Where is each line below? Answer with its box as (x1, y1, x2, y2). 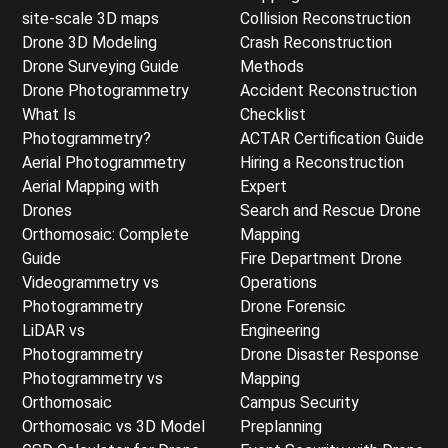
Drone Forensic (240, 297, 346, 316)
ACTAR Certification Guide (240, 129, 424, 148)
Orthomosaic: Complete (22, 225, 189, 244)
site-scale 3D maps (22, 9, 159, 28)
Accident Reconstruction (240, 81, 417, 100)
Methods (240, 57, 304, 76)
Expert (240, 177, 287, 196)
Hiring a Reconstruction (240, 153, 404, 172)
